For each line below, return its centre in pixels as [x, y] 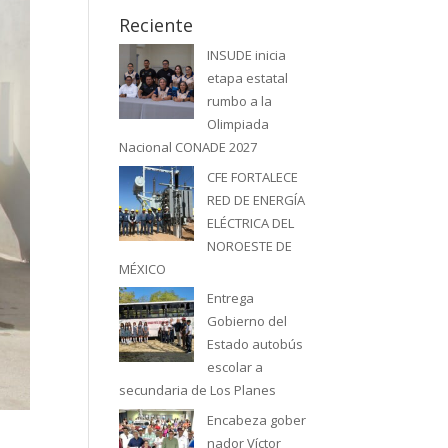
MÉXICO [143, 268]
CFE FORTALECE [253, 176]
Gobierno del [247, 321]
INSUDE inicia [247, 55]
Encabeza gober [257, 419]
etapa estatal [248, 78]
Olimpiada [238, 124]
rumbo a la [240, 101]
